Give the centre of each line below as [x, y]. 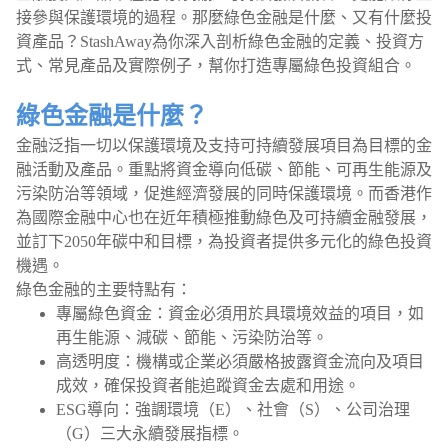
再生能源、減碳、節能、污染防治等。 [192, 337]
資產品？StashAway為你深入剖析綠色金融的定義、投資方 [220, 41]
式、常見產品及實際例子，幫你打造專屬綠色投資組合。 [216, 65]
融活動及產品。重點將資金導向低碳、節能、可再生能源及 [224, 169]
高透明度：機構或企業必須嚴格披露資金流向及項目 [240, 361]
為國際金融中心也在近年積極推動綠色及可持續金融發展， [224, 217]
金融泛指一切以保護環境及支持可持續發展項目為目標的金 [224, 145]
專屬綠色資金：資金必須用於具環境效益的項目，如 [240, 313]
